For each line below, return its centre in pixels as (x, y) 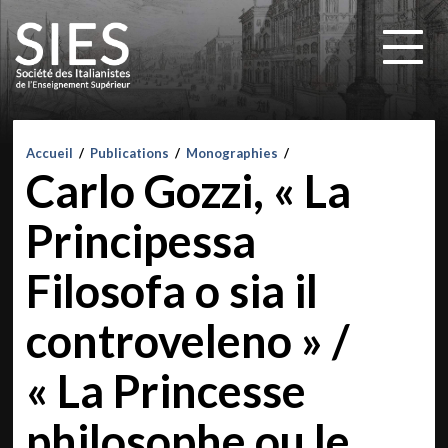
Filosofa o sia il (172, 291)
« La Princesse (166, 391)
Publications (130, 153)
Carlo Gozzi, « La (189, 191)
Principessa (141, 241)
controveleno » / (188, 341)
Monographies (232, 153)
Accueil (50, 153)
